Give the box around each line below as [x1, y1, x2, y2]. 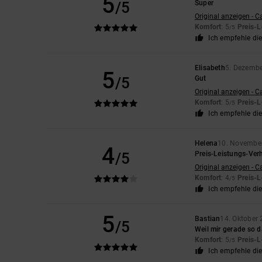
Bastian [194, 215, 220, 223]
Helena [194, 139, 218, 148]
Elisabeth [194, 64, 225, 73]
